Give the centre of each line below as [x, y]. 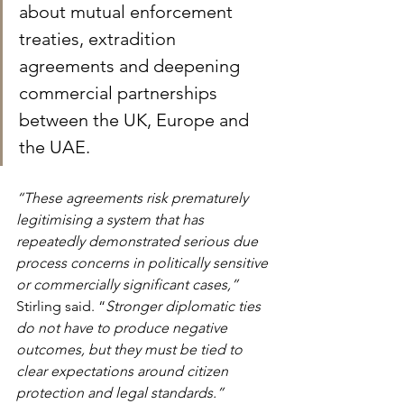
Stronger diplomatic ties [185, 307]
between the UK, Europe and [136, 120]
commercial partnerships [120, 93]
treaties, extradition [100, 39]
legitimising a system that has [112, 220]
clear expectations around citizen [124, 372]
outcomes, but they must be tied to [131, 350]
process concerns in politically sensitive [144, 263]
